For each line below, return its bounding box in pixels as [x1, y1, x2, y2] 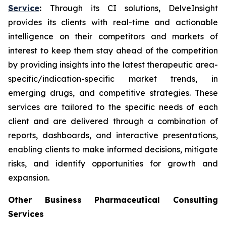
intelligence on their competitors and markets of [8, 31, 218, 42]
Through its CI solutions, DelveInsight [50, 3, 218, 14]
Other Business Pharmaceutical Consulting [8, 195, 218, 205]
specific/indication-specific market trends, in [8, 74, 218, 84]
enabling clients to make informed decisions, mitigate [8, 144, 218, 155]
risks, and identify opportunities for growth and [8, 158, 218, 169]
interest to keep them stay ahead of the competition [8, 45, 218, 56]
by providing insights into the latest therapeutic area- [8, 60, 218, 70]
